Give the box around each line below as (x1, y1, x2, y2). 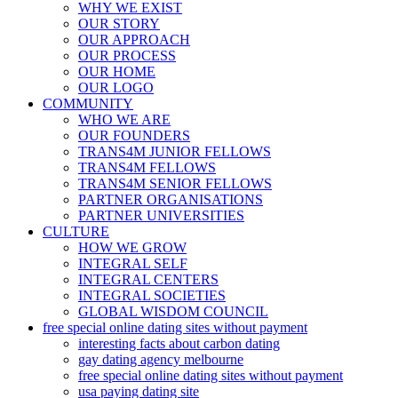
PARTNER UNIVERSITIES (78, 207, 244, 223)
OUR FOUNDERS (78, 127, 190, 143)
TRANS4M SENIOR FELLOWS (78, 175, 272, 191)
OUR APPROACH (78, 31, 190, 47)
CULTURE (43, 223, 109, 239)
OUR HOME (78, 63, 155, 79)
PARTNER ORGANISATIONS (78, 191, 263, 207)
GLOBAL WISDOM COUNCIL (78, 303, 268, 319)
